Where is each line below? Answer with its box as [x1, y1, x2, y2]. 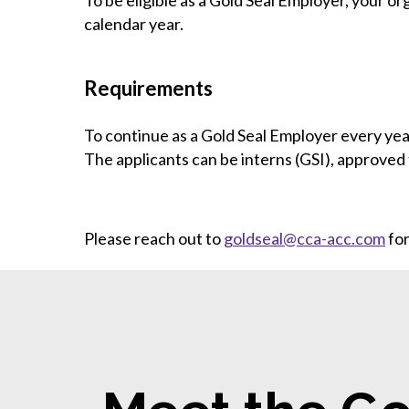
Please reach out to [84, 227, 224, 248]
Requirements [84, 76, 213, 100]
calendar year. [84, 14, 184, 34]
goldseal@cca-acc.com [224, 227, 385, 248]
